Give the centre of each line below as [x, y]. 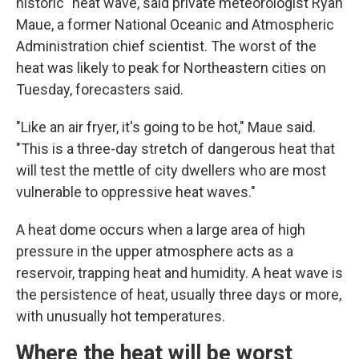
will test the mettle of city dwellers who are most [171, 170]
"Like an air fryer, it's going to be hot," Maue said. [166, 127]
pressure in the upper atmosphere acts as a [155, 251]
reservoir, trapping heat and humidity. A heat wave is [179, 273]
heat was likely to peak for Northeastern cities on [171, 68]
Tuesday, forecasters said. [100, 89]
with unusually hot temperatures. [121, 316]
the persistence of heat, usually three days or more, [179, 294]
